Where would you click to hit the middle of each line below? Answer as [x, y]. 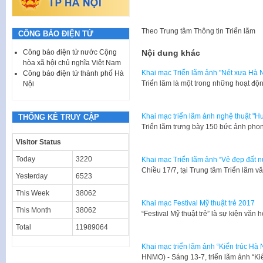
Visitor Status [38, 142]
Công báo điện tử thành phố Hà [73, 73]
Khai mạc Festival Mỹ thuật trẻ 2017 [198, 203]
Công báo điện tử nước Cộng [70, 52]
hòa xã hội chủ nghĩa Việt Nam [72, 63]
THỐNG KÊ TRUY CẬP [59, 117]
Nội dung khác [171, 53]
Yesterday [32, 176]
